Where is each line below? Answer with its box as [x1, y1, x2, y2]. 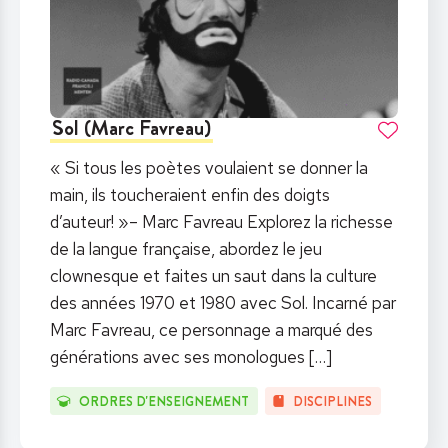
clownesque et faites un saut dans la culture [50, 264, 377, 287]
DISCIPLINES [293, 391, 373, 411]
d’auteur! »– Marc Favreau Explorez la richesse [50, 210, 393, 233]
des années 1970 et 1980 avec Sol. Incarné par [50, 291, 396, 314]
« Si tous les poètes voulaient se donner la [50, 156, 368, 179]
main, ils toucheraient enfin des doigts [50, 183, 330, 206]
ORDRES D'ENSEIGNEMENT [78, 391, 249, 411]
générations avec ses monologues [50, 345, 309, 368]
